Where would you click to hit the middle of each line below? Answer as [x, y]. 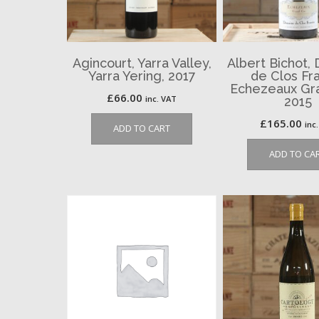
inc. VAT [161, 98]
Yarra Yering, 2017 [142, 75]
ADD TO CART [142, 128]
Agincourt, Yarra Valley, [142, 63]
